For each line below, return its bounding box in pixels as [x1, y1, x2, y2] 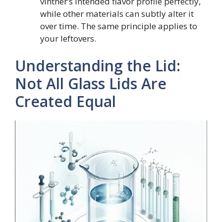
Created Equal [15, 91, 116, 112]
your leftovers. [40, 32, 96, 44]
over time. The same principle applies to [40, 20, 197, 32]
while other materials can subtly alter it [40, 7, 194, 19]
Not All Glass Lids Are [15, 73, 166, 94]
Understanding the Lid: [15, 55, 180, 76]
